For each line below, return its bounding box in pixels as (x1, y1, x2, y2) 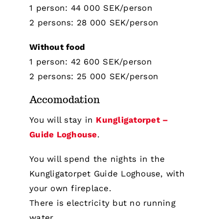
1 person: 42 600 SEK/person (29, 57, 152, 66)
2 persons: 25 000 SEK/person (29, 71, 159, 81)
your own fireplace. (29, 183, 111, 194)
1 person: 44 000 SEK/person (29, 3, 153, 13)
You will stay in (29, 115, 96, 125)
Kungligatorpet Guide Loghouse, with (29, 169, 185, 179)
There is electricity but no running (29, 198, 175, 208)
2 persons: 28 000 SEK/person (29, 18, 159, 27)
